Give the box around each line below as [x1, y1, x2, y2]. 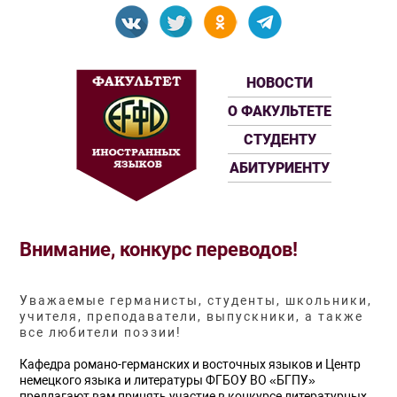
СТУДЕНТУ [243, 131, 316, 148]
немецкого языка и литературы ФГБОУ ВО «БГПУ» [19, 373, 316, 388]
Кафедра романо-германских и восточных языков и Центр [19, 357, 362, 372]
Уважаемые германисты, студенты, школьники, [19, 293, 373, 308]
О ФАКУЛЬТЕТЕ [228, 103, 331, 120]
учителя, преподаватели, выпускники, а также [19, 309, 364, 324]
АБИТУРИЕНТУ [230, 160, 330, 176]
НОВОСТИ [246, 74, 313, 91]
